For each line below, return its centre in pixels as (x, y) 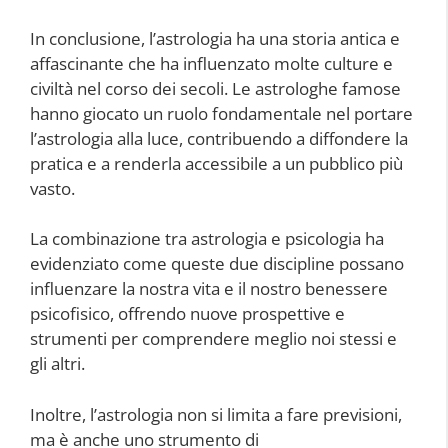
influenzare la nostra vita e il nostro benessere (209, 289)
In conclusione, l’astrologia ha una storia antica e (215, 38)
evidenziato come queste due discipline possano (217, 264)
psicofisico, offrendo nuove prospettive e (187, 314)
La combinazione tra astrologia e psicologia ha (207, 239)
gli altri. (57, 364)
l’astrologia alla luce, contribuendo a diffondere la (219, 138)
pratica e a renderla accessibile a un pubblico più (216, 163)
